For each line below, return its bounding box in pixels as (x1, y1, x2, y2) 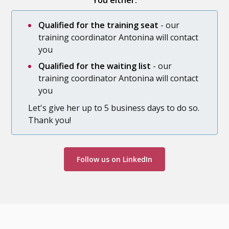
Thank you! (28, 114, 72, 126)
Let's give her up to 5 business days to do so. (28, 102, 200, 113)
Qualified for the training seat (38, 19, 159, 31)
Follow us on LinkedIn (77, 154, 152, 164)
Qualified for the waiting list (38, 60, 151, 72)
